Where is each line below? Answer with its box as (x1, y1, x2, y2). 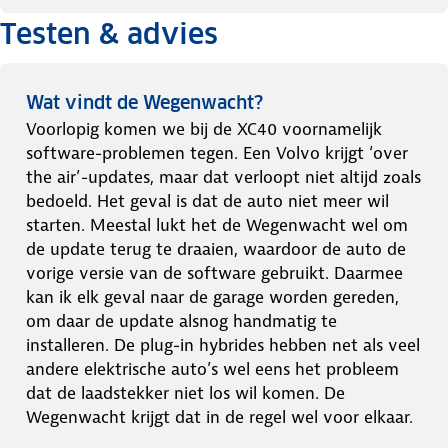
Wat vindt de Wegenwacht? (26, 91, 263, 114)
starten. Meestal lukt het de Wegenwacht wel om (26, 214, 408, 236)
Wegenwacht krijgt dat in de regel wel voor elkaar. (26, 406, 413, 428)
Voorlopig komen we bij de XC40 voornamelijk (26, 118, 382, 140)
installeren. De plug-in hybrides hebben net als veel (26, 334, 420, 356)
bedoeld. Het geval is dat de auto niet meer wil (26, 190, 389, 212)
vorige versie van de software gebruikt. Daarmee (26, 262, 403, 284)
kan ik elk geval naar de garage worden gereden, (26, 286, 399, 308)
